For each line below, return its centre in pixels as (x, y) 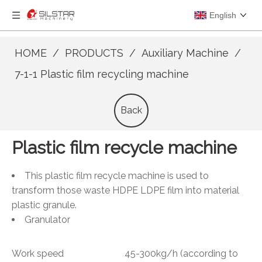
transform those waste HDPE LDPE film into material (125, 190)
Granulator (47, 220)
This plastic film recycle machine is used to (117, 176)
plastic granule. (44, 205)
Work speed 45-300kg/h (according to (125, 254)
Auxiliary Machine (185, 53)
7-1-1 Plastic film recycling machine (102, 74)
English (223, 15)
